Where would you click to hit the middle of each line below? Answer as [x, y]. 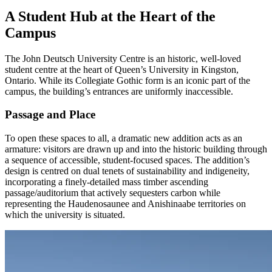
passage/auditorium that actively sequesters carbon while [113, 192]
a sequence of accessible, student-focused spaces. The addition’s [127, 160]
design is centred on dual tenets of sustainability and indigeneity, [127, 171]
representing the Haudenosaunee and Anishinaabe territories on [125, 203]
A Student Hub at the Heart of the [110, 16]
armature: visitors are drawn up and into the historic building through [136, 149]
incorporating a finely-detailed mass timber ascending [107, 182]
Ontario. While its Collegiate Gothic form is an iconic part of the [127, 80]
